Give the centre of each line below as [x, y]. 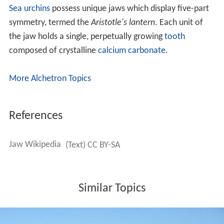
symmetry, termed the [50, 23]
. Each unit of [179, 23]
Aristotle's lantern [123, 23]
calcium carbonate [131, 51]
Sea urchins [29, 9]
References [35, 116]
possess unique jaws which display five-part [129, 9]
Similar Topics [112, 189]
